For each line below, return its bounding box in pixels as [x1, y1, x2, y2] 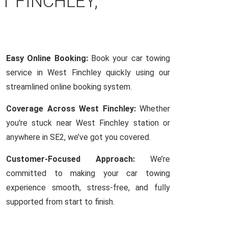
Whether [135, 104, 170, 113]
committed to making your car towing [6, 168, 170, 178]
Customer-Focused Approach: [6, 154, 135, 164]
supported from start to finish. [6, 197, 115, 207]
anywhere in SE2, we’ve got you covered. [6, 132, 151, 142]
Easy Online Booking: [6, 53, 88, 63]
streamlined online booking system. [6, 82, 132, 92]
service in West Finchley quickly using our [6, 68, 170, 77]
